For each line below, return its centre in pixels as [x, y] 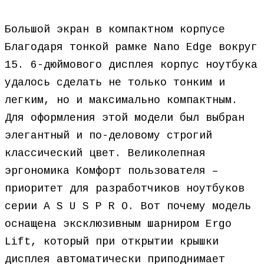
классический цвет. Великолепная [105, 153]
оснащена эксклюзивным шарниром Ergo [118, 224]
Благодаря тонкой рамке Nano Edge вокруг [131, 47]
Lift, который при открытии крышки [112, 242]
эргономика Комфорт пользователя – [112, 171]
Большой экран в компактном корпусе [115, 29]
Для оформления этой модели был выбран [125, 118]
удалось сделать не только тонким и [115, 82]
